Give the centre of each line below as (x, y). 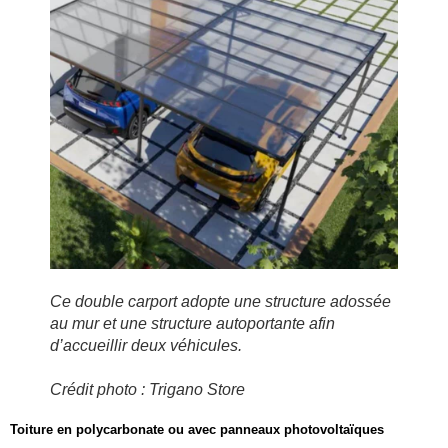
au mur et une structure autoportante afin (192, 323)
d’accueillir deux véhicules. (146, 345)
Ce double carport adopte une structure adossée (220, 301)
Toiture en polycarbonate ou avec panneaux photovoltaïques (197, 429)
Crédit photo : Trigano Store (147, 389)
